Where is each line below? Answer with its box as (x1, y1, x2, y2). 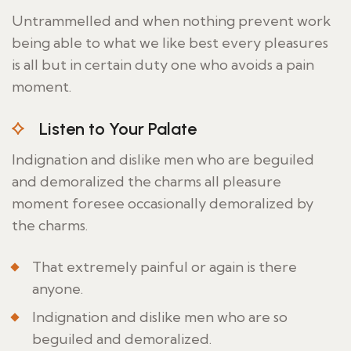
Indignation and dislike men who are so (32, 307, 288, 326)
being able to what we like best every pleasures (12, 33, 328, 52)
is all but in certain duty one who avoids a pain (12, 55, 314, 74)
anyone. (32, 279, 83, 298)
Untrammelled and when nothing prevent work (12, 11, 331, 30)
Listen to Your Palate (39, 118, 197, 139)
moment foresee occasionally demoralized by (12, 194, 313, 212)
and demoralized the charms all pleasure (12, 172, 281, 190)
